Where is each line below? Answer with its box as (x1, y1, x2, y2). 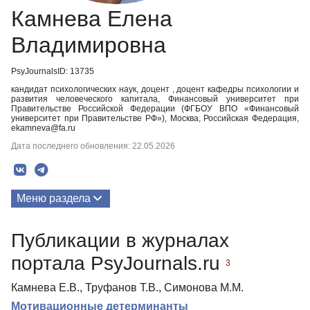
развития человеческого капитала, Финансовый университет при (11, 94, 299, 104)
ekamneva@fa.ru (11, 123, 75, 133)
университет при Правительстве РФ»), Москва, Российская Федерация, (11, 113, 299, 123)
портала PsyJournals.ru (11, 252, 226, 274)
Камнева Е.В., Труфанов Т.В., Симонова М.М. (11, 281, 244, 293)
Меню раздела (17, 192, 91, 204)
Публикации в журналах (11, 229, 229, 251)
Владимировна (11, 33, 166, 57)
